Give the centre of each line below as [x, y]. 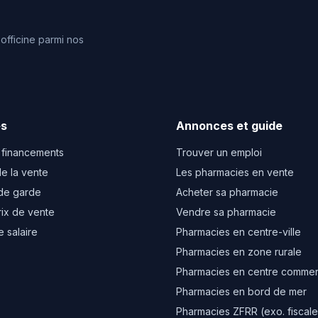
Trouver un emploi [219, 152]
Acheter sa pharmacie [227, 192]
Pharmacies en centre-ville [238, 232]
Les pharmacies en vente [235, 172]
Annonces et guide [229, 126]
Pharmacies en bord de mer [241, 291]
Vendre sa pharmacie [226, 212]
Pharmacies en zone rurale [239, 252]
